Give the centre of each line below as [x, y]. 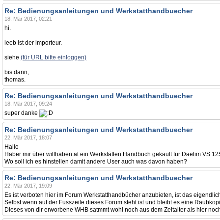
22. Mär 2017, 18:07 [28, 137]
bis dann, [17, 72]
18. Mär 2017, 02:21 [28, 19]
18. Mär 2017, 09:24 [28, 104]
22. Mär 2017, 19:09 [28, 186]
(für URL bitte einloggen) [54, 57]
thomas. [15, 80]
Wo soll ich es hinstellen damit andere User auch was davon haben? [96, 162]
